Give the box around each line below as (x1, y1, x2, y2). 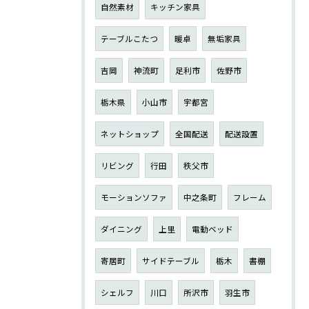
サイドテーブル (142, 255, 199, 266)
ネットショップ (101, 128, 159, 139)
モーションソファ (101, 191, 167, 203)
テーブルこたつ (101, 32, 158, 44)
